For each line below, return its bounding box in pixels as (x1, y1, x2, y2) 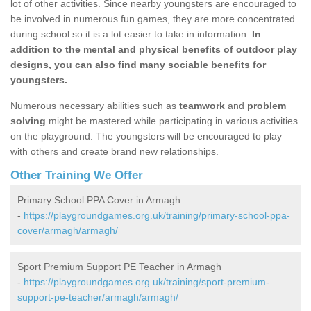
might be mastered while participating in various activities (46, 115, 298, 127)
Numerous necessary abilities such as (10, 100, 179, 112)
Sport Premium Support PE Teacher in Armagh (17, 261, 221, 273)
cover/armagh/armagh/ (17, 225, 118, 237)
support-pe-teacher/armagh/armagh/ (17, 292, 178, 303)
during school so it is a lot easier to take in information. (10, 28, 252, 40)
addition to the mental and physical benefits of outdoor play (10, 44, 297, 56)
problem (247, 100, 286, 112)
